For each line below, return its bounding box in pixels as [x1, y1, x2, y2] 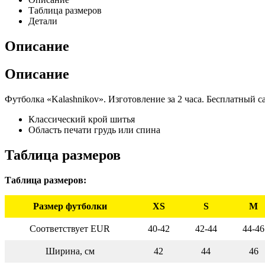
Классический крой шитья [28, 114, 135, 124]
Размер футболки [33, 201, 107, 211]
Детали [28, 16, 57, 27]
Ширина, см [45, 245, 95, 256]
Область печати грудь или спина [28, 124, 160, 135]
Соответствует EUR [30, 223, 110, 234]
